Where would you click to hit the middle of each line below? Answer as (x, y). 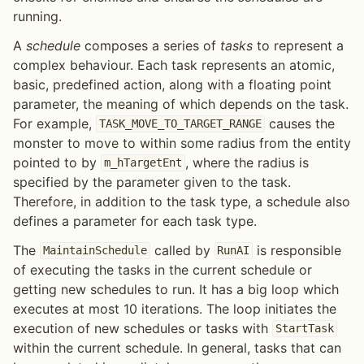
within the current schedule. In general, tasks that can (177, 347)
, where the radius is (247, 162)
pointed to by (57, 162)
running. (37, 16)
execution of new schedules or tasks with (143, 328)
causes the (299, 123)
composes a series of (150, 45)
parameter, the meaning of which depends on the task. (181, 104)
